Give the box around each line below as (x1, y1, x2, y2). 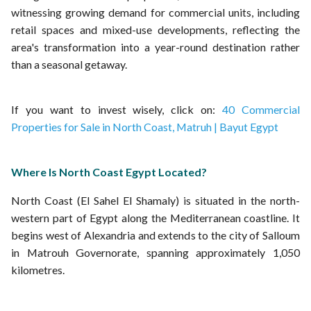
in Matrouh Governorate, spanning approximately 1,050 (11, 246, 300, 259)
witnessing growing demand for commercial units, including (11, 6, 300, 19)
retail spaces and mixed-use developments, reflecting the (11, 23, 300, 36)
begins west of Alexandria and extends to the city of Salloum (11, 228, 300, 242)
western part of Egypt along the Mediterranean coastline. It (11, 211, 300, 224)
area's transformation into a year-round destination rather (11, 40, 300, 53)
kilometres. (11, 263, 65, 276)
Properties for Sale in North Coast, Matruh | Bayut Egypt (11, 120, 278, 133)
